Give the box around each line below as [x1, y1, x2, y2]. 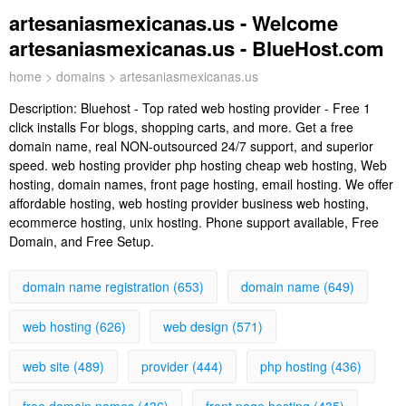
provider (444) [141, 357, 223, 375]
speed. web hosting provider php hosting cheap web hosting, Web [9, 156, 387, 174]
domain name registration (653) [23, 277, 204, 295]
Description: [9, 99, 81, 117]
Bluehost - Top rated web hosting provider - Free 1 [81, 99, 371, 117]
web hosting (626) [23, 317, 126, 335]
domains [56, 67, 105, 85]
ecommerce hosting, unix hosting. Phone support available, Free [9, 213, 379, 231]
